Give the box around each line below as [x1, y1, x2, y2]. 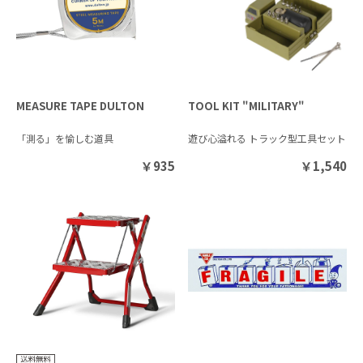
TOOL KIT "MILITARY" [188, 97, 305, 113]
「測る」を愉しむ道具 [16, 130, 113, 145]
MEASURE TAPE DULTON [16, 97, 144, 113]
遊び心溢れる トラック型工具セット [188, 130, 347, 145]
